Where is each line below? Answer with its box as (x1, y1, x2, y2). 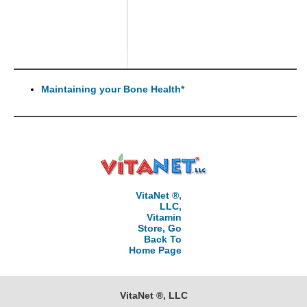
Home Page (128, 245, 182, 256)
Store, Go (137, 223, 182, 234)
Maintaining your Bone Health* (41, 84, 184, 95)
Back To (143, 234, 182, 245)
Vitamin (146, 212, 182, 223)
